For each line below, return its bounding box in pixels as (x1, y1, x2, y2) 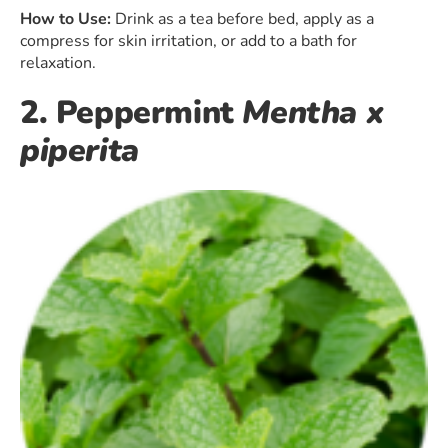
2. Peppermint (20, 91, 243, 135)
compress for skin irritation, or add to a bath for (20, 30, 357, 53)
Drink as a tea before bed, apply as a (111, 8, 374, 31)
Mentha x (242, 91, 384, 135)
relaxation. (20, 52, 96, 75)
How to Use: (20, 8, 111, 31)
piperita (20, 129, 139, 173)
